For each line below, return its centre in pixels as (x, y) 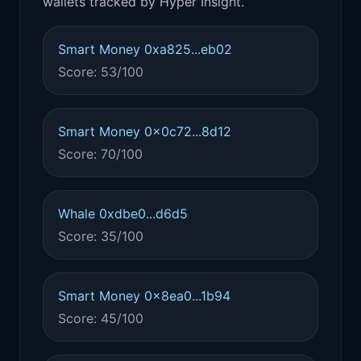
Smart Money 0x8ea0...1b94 (144, 296)
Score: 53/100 (101, 72)
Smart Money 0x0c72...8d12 (145, 131)
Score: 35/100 (101, 236)
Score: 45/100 (101, 318)
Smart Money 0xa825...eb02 (145, 49)
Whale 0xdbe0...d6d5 (123, 214)
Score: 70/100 (100, 154)
